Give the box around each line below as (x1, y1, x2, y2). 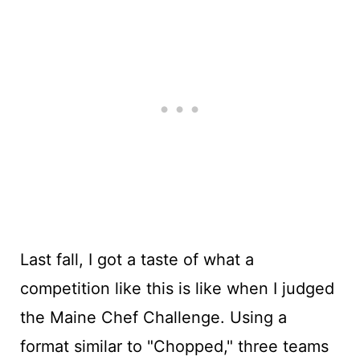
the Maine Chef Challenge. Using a (19, 307, 287, 327)
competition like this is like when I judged (19, 278, 334, 298)
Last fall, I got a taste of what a (19, 249, 254, 269)
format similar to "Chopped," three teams (19, 336, 329, 356)
